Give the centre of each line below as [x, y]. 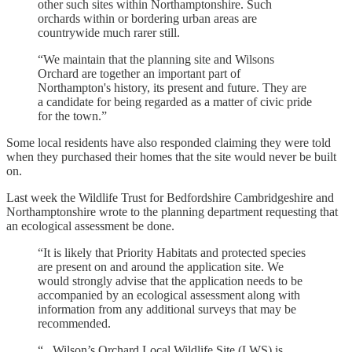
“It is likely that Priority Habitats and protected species [172, 252]
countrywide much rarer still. [109, 32]
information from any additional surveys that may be [167, 309]
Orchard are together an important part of [139, 73]
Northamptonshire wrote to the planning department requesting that [172, 211]
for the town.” [72, 115]
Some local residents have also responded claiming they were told [169, 142]
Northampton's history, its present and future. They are [172, 87]
